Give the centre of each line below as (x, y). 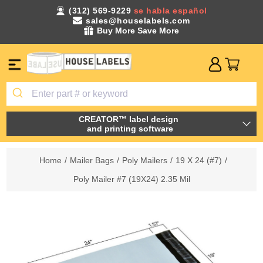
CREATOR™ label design (130, 119)
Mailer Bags (92, 160)
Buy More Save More (138, 31)
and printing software (130, 128)
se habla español (170, 11)
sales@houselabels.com (138, 21)
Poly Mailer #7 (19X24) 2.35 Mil (131, 179)
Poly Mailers (144, 160)
